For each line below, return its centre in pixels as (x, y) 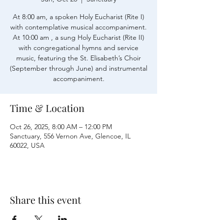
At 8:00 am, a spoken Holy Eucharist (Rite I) (79, 17)
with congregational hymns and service (79, 48)
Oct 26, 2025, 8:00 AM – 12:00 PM (61, 127)
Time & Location (47, 108)
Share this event (45, 200)
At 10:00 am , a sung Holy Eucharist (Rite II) (79, 37)
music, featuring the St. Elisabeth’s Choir (79, 58)
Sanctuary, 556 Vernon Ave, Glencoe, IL (70, 136)
